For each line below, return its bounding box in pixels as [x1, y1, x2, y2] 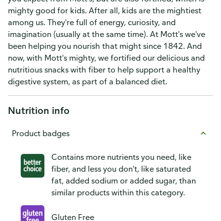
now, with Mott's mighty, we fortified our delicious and [8, 53, 205, 63]
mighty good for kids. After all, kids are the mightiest [8, 5, 201, 15]
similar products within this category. [51, 187, 185, 197]
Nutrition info [8, 104, 70, 116]
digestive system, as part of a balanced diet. [8, 76, 167, 86]
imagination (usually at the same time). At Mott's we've [8, 29, 205, 39]
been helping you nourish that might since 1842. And [8, 41, 202, 51]
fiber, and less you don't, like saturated [51, 164, 191, 174]
